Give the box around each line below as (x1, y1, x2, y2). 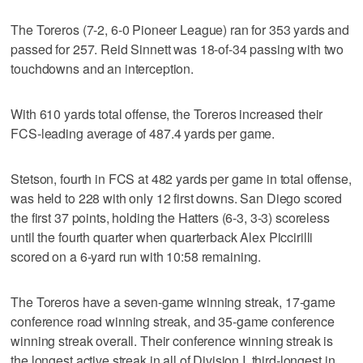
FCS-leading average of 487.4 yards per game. (11, 123, 275, 143)
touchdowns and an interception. (11, 58, 194, 78)
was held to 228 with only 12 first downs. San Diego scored (11, 188, 343, 207)
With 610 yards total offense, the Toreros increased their (11, 104, 323, 123)
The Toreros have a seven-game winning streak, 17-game (11, 292, 335, 311)
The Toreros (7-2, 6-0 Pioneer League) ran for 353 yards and (11, 19, 350, 39)
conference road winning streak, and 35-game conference (11, 311, 335, 331)
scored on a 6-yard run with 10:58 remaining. (11, 246, 262, 266)
